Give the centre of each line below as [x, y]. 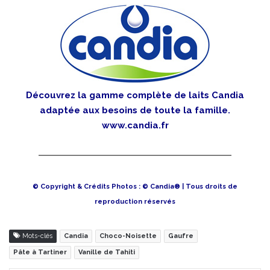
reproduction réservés [135, 202]
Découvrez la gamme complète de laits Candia [135, 96]
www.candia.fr [135, 126]
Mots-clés [36, 236]
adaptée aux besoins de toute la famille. [135, 111]
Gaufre [181, 236]
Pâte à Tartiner [40, 253]
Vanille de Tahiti [107, 253]
